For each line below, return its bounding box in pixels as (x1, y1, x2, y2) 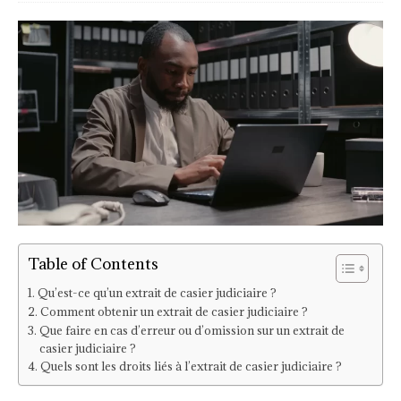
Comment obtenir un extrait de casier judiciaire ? (39, 303, 308, 320)
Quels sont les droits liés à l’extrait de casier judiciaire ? (39, 357, 342, 374)
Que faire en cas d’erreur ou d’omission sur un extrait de (38, 321, 345, 338)
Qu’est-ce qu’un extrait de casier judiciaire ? (37, 284, 277, 301)
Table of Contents (28, 253, 158, 275)
